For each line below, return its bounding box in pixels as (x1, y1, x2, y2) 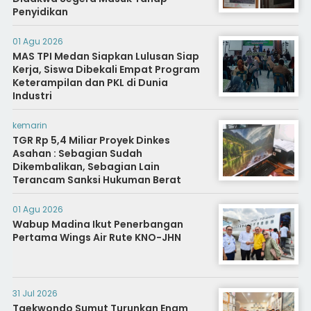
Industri (12, 89, 52, 103)
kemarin (12, 119, 47, 131)
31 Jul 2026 (12, 287, 58, 299)
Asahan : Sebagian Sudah (12, 146, 142, 160)
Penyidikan (12, 5, 68, 19)
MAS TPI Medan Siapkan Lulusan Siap (12, 49, 199, 63)
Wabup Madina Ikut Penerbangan (12, 217, 183, 231)
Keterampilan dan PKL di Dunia (12, 76, 168, 90)
